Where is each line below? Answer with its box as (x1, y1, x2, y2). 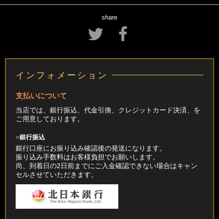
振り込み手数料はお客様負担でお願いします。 (16, 153, 159, 161)
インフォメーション (16, 70, 108, 81)
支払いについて (16, 91, 67, 100)
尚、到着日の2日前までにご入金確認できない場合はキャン (16, 162, 197, 170)
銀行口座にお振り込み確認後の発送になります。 (16, 144, 166, 153)
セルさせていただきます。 (16, 171, 98, 179)
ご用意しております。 (16, 115, 84, 123)
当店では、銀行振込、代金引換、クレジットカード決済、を (16, 106, 200, 114)
